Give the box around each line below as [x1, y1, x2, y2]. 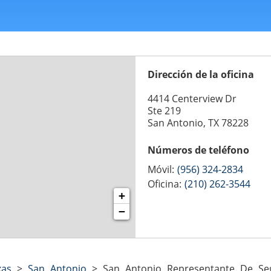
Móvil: [148, 163, 174, 176]
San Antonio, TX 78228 [148, 116, 249, 129]
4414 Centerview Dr [148, 92, 237, 105]
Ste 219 [148, 104, 181, 117]
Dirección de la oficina [148, 68, 254, 81]
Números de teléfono [148, 143, 249, 157]
